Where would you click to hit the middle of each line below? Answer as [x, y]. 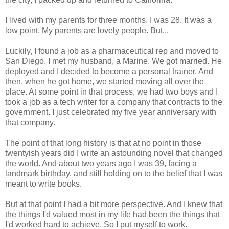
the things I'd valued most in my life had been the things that [112, 214]
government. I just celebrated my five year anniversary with [111, 112]
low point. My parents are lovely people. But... [87, 30]
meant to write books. [43, 184]
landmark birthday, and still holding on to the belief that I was [114, 173]
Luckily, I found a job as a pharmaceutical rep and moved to [112, 51]
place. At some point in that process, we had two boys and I [111, 91]
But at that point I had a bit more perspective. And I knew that [114, 204]
